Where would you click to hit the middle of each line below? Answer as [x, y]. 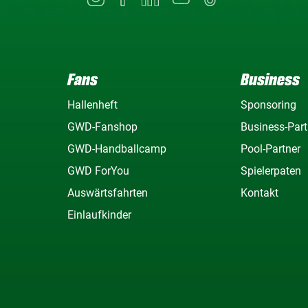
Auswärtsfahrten [107, 193]
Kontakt [260, 193]
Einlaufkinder [99, 215]
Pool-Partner [271, 149]
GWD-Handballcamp [117, 149]
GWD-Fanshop [102, 127]
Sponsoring [269, 105]
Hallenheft [92, 105]
